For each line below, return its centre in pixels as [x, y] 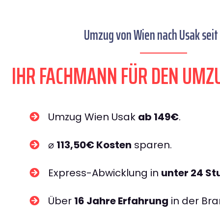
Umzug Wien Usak [93, 117]
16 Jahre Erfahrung [121, 201]
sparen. [152, 145]
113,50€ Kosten [94, 145]
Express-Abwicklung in [105, 173]
